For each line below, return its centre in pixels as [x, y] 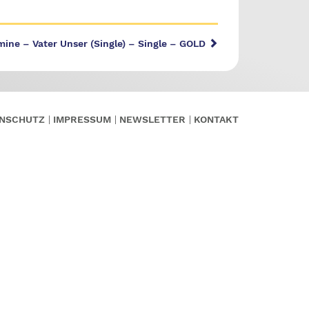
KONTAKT [216, 119]
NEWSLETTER [152, 119]
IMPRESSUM [82, 119]
